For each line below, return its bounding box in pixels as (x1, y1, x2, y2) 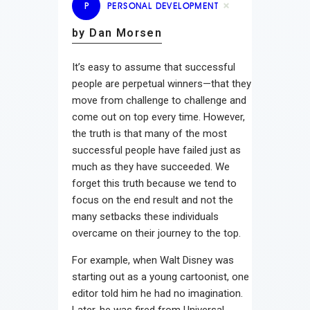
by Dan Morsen (72, 26, 163, 39)
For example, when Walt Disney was (72, 253, 234, 266)
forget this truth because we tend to (72, 176, 237, 190)
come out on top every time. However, (72, 110, 245, 123)
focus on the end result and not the (72, 193, 233, 206)
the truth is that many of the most (72, 127, 227, 140)
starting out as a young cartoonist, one (72, 270, 249, 283)
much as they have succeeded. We (72, 160, 230, 173)
